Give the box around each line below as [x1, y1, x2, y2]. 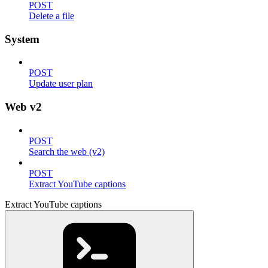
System [5, 32, 39, 45]
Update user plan [29, 78, 93, 89]
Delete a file [29, 11, 74, 21]
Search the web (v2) [29, 146, 105, 157]
